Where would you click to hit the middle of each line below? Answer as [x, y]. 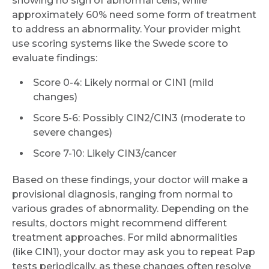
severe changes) [73, 132]
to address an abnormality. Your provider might [126, 29]
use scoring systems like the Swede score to [120, 43]
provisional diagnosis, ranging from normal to [122, 194]
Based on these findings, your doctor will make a [130, 180]
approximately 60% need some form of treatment [134, 14]
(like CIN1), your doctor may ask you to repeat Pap [134, 252]
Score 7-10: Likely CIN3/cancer [105, 153]
